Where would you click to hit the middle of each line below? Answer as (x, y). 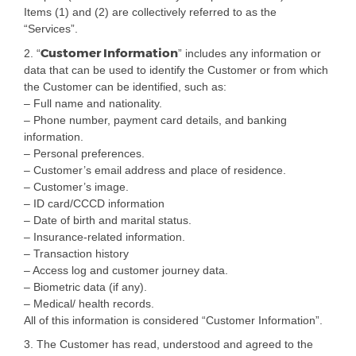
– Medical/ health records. (89, 304)
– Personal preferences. (84, 154)
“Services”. (51, 29)
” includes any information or (250, 54)
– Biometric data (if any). (85, 287)
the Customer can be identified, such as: (125, 87)
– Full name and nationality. (93, 104)
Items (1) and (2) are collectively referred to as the (150, 12)
